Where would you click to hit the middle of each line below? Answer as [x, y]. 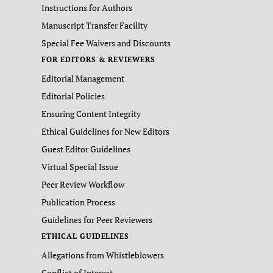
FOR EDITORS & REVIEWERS [99, 59]
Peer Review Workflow [83, 184]
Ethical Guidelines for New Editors [105, 131]
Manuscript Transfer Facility [94, 25]
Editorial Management [83, 78]
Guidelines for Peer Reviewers [97, 219]
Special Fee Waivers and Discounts [106, 43]
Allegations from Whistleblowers [103, 255]
